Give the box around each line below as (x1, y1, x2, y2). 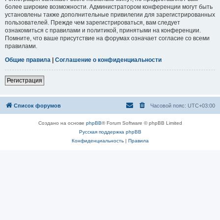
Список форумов (14, 102, 61, 109)
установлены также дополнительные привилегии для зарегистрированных (5, 11, 215, 18)
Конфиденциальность (71, 137, 124, 143)
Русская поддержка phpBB (79, 129, 141, 135)
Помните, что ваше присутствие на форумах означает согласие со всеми (5, 34, 210, 42)
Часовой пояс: (150, 102, 188, 109)
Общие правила (5, 56, 51, 63)
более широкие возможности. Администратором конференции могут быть (5, 3, 213, 10)
